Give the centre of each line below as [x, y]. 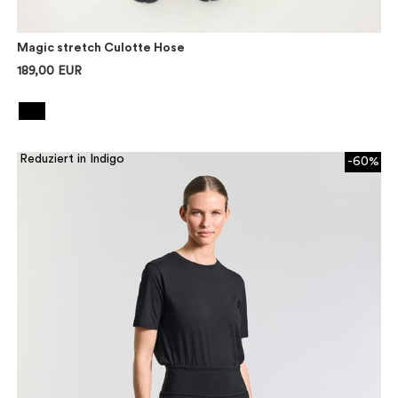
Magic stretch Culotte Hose [101, 48]
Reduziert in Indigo [72, 159]
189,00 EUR [50, 71]
